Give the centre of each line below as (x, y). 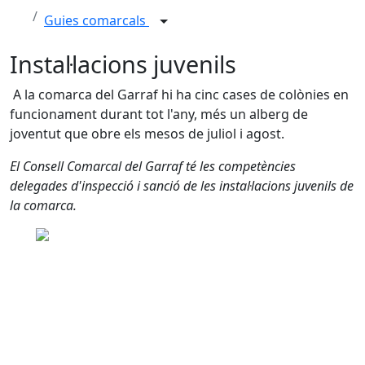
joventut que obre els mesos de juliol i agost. (147, 134)
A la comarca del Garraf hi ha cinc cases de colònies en (179, 95)
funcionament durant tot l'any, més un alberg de (159, 114)
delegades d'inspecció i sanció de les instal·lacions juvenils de (182, 186)
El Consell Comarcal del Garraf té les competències (153, 166)
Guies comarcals (97, 21)
